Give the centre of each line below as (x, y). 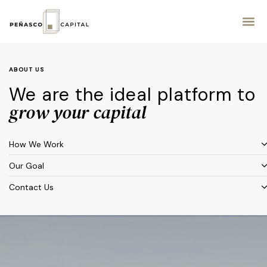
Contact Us (31, 187)
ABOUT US (27, 69)
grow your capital (77, 112)
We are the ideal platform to (132, 94)
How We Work (36, 144)
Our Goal (27, 165)
